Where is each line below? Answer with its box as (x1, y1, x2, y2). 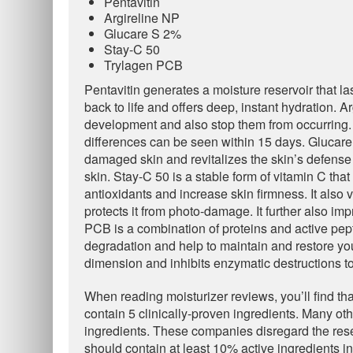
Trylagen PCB (104, 56, 183, 74)
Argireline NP (104, 9, 180, 27)
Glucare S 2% (104, 24, 181, 43)
